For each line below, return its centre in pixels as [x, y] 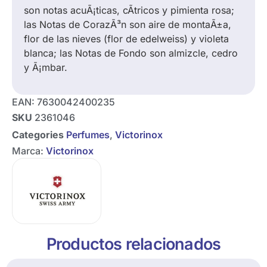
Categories [38, 135]
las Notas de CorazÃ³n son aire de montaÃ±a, [128, 24]
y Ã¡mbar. [46, 67]
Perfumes [88, 135]
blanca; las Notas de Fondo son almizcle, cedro [131, 53]
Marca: [29, 150]
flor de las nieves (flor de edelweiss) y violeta [126, 38]
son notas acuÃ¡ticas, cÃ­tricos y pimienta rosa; [129, 10]
